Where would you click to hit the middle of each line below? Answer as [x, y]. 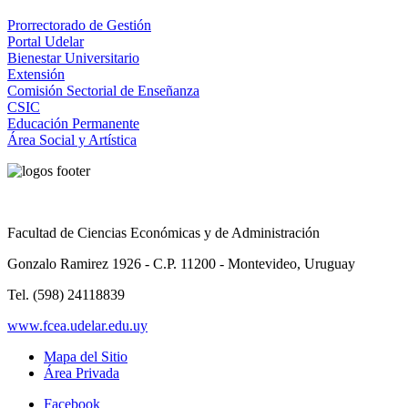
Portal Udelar [46, 42]
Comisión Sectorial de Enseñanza [103, 91]
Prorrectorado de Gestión [79, 25]
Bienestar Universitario [73, 58]
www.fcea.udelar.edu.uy [77, 326]
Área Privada [82, 373]
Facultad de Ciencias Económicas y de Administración [163, 233]
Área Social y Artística [72, 140]
